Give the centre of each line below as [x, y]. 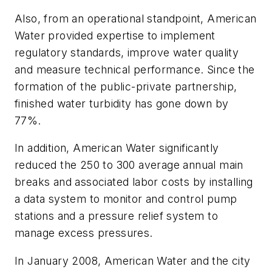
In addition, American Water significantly [117, 148]
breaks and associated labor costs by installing [134, 182]
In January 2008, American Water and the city [133, 260]
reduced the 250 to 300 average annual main [129, 165]
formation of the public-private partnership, [126, 86]
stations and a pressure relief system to [116, 216]
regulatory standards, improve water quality [127, 52]
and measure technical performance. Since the [135, 69]
